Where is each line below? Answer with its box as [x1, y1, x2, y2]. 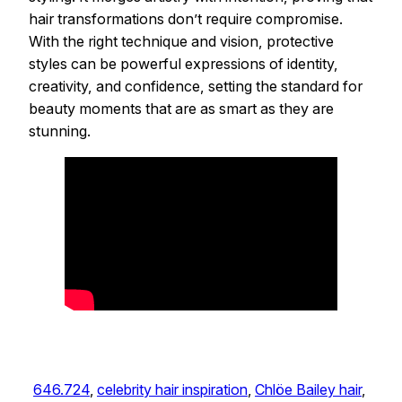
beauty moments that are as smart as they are [29, 100, 334, 118]
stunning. [29, 122, 91, 141]
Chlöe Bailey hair [255, 380, 362, 399]
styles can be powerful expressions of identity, [29, 55, 338, 74]
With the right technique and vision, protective [29, 32, 334, 51]
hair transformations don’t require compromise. [29, 10, 343, 29]
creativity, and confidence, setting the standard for [29, 77, 363, 96]
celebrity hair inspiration [97, 380, 248, 399]
